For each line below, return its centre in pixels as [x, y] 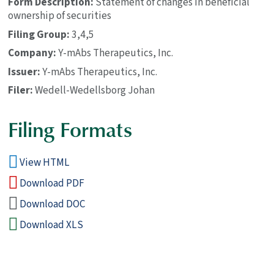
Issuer [23, 72]
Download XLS [52, 225]
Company [31, 53]
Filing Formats [70, 129]
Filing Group [38, 34]
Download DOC [53, 204]
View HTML [45, 163]
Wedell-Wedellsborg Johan [95, 91]
